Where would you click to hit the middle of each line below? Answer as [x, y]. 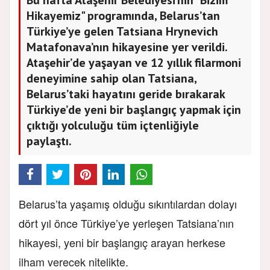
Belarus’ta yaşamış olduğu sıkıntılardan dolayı [128, 203]
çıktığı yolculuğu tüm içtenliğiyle [113, 125]
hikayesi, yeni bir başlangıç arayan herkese [122, 242]
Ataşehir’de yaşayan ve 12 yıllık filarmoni [134, 62]
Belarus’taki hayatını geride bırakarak [126, 94]
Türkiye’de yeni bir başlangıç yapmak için [134, 109]
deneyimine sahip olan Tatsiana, [112, 78]
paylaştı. [49, 141]
